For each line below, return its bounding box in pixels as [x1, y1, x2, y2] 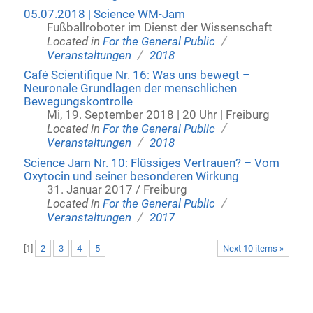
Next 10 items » [223, 242, 284, 254]
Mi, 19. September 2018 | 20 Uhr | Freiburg [47, 108, 270, 122]
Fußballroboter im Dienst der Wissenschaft [47, 20, 273, 34]
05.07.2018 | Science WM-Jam [23, 7, 185, 21]
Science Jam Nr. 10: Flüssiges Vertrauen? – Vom [23, 156, 279, 170]
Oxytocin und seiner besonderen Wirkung [23, 169, 239, 183]
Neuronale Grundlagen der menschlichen [23, 82, 237, 96]
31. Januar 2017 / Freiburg [47, 182, 188, 196]
